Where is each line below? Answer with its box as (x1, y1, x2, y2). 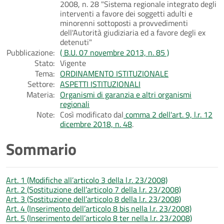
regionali (60, 97, 89, 110)
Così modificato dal (60, 108, 123, 120)
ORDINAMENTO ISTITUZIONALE (60, 67, 168, 79)
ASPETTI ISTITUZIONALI (60, 77, 140, 90)
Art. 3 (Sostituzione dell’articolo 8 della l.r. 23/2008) (6, 192, 181, 205)
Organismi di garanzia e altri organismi (60, 88, 191, 100)
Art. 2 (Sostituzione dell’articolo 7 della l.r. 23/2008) (6, 183, 181, 195)
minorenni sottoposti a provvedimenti (60, 16, 188, 29)
